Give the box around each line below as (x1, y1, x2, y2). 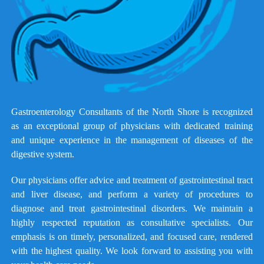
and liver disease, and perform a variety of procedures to (11, 189, 253, 200)
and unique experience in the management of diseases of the (11, 135, 253, 146)
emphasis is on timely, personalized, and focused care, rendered (11, 232, 253, 242)
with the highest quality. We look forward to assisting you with (11, 246, 253, 256)
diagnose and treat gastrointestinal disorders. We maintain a (11, 203, 253, 214)
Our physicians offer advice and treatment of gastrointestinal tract (11, 175, 253, 186)
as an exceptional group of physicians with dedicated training (11, 121, 253, 131)
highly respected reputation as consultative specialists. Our (11, 217, 253, 228)
